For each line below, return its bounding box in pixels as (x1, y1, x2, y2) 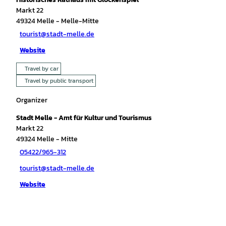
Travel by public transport (25, 76, 93, 85)
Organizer (16, 94, 47, 105)
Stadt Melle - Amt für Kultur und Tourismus (16, 112, 152, 123)
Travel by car (25, 64, 59, 73)
